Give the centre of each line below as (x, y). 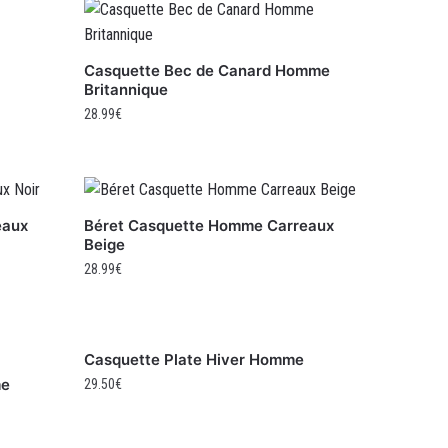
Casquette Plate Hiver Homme (194, 360)
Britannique (126, 90)
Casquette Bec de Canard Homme (207, 71)
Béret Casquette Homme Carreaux (209, 226)
